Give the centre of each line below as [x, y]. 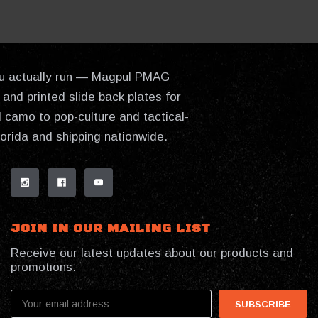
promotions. [43, 268]
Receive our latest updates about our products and [152, 253]
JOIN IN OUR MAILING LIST [111, 229]
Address [29, 309]
